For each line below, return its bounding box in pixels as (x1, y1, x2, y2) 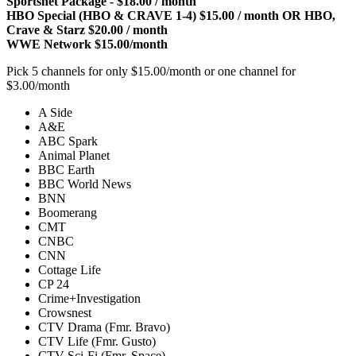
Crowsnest (38, 305, 91, 319)
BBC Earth (38, 162, 95, 176)
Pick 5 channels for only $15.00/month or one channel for (6, 64, 296, 78)
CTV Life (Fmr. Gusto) (38, 334, 156, 348)
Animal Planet (38, 148, 110, 162)
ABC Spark (38, 133, 98, 148)
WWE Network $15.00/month (6, 37, 168, 51)
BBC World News (38, 176, 131, 191)
